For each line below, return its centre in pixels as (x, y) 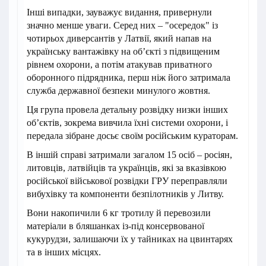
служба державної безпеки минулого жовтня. (118, 90)
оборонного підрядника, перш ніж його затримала (129, 77)
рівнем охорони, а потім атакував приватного (119, 64)
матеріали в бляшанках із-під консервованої (115, 226)
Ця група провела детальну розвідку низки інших (127, 109)
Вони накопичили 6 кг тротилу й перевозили (119, 213)
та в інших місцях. (64, 252)
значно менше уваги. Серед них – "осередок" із (122, 25)
